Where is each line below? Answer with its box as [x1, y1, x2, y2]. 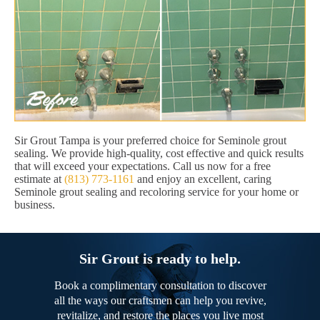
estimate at [14, 173, 64, 186]
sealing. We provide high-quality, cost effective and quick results [14, 147, 304, 160]
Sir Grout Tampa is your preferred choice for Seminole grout [14, 134, 286, 147]
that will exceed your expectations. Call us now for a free [14, 160, 271, 173]
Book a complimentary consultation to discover [54, 279, 266, 292]
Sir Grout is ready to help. [79, 251, 241, 267]
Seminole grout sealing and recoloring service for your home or [14, 186, 299, 199]
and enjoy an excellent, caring [134, 173, 271, 186]
